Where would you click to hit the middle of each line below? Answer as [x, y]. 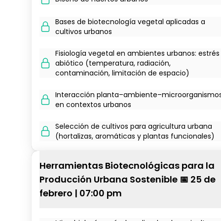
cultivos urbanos [84, 32]
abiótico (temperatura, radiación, [113, 63]
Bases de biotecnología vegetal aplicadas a [130, 22]
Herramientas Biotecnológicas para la [127, 166]
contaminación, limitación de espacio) [122, 73]
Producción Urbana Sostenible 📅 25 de [128, 179]
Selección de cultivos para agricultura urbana [134, 126]
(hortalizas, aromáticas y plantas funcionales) [135, 136]
